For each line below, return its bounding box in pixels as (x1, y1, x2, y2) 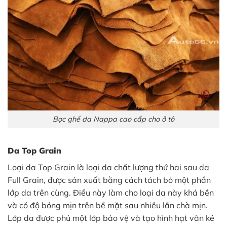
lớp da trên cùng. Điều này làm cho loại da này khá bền (8, 187, 214, 198)
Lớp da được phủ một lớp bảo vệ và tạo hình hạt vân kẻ (8, 212, 214, 223)
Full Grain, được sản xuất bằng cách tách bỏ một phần (8, 174, 211, 185)
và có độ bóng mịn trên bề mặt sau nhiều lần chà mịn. (8, 200, 208, 210)
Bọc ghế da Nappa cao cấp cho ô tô (53, 115, 174, 124)
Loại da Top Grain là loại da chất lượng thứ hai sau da (8, 162, 209, 172)
